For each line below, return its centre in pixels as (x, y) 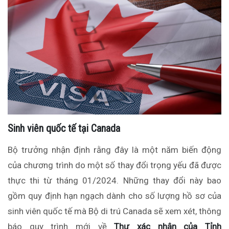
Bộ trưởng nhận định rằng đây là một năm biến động (114, 150)
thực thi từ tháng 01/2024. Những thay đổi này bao (114, 181)
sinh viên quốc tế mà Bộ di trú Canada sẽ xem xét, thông (114, 211)
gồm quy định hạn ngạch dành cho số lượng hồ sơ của (114, 196)
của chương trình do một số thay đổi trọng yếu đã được (114, 165)
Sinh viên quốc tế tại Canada (64, 129)
